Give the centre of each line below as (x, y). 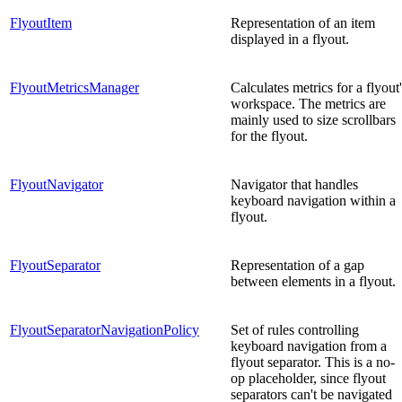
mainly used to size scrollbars (313, 119)
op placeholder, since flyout (308, 378)
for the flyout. (269, 135)
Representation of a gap (297, 265)
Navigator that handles (294, 184)
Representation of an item (303, 22)
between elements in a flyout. (313, 281)
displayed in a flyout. (290, 39)
